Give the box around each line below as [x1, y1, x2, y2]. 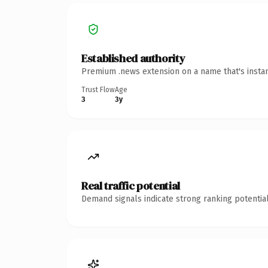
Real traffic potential [81, 178, 180, 193]
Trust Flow [81, 85, 115, 94]
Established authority [81, 50, 185, 66]
